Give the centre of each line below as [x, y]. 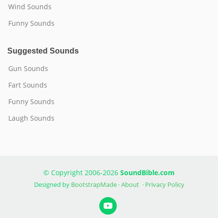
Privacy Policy [164, 184]
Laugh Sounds [31, 118]
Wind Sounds [30, 7]
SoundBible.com [147, 173]
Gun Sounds [28, 68]
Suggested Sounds [43, 51]
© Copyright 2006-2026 [82, 173]
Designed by [52, 184]
